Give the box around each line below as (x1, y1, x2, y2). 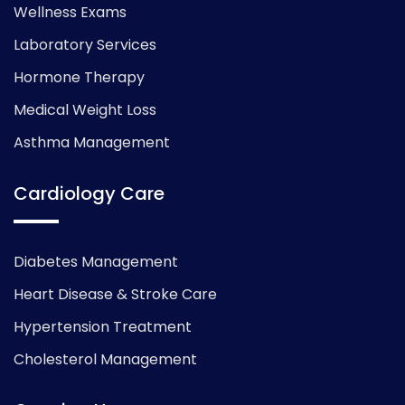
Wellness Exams (14, 2, 127, 24)
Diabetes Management (14, 251, 178, 273)
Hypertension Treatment (14, 316, 192, 338)
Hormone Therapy (14, 67, 145, 89)
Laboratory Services (14, 34, 156, 56)
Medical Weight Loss (14, 99, 156, 121)
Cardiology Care (14, 181, 165, 207)
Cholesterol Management (14, 349, 197, 371)
